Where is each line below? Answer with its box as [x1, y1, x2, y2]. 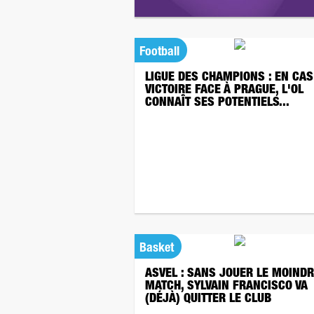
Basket [139, 243, 174, 255]
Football [139, 46, 179, 59]
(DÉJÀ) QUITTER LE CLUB [145, 293, 271, 306]
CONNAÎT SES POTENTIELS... [145, 97, 289, 109]
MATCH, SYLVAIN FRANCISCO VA [145, 280, 308, 293]
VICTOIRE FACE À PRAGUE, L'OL [145, 84, 303, 97]
